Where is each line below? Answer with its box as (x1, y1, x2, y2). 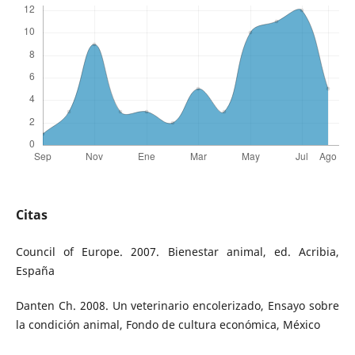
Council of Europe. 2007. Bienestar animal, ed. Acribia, (15, 244, 340, 260)
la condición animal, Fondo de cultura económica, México (15, 317, 320, 333)
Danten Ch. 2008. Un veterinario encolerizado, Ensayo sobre (15, 298, 340, 314)
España (15, 263, 55, 279)
